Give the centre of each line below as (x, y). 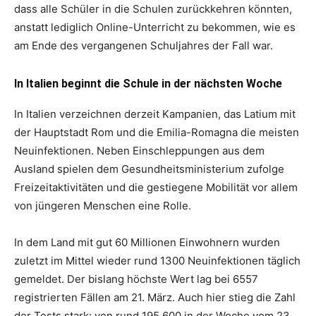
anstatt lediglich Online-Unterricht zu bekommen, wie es (155, 27)
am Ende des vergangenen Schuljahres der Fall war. (144, 45)
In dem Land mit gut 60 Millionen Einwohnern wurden (147, 242)
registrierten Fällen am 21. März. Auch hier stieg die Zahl (155, 297)
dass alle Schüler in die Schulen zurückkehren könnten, (153, 9)
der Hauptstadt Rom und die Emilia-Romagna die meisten (157, 132)
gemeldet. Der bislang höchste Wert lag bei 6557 (136, 279)
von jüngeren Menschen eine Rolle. (103, 206)
